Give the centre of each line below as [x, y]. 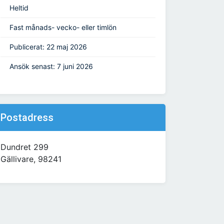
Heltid [19, 8]
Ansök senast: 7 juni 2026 [51, 66]
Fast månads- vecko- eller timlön [63, 27]
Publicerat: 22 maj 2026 [48, 47]
